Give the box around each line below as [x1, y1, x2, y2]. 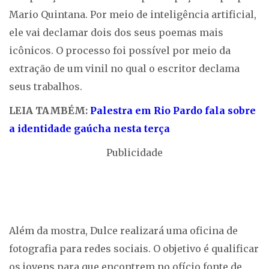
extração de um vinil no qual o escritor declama [9, 62, 240, 75]
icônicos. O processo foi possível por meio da [9, 44, 231, 57]
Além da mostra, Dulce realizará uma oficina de [9, 225, 238, 237]
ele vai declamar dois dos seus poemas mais [9, 26, 223, 39]
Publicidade [106, 147, 163, 159]
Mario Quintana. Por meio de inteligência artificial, [9, 8, 256, 21]
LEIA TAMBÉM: [9, 104, 90, 117]
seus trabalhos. [9, 80, 85, 93]
